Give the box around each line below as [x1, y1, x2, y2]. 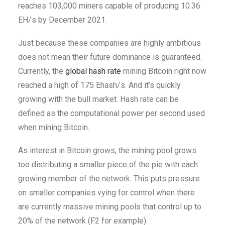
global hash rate [65, 66, 121, 76]
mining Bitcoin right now [121, 66, 206, 76]
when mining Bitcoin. [18, 123, 89, 133]
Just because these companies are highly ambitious [18, 38, 201, 48]
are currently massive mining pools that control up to [18, 202, 201, 212]
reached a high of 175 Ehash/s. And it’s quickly [18, 80, 181, 90]
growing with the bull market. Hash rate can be [18, 94, 179, 104]
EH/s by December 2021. [18, 15, 107, 25]
